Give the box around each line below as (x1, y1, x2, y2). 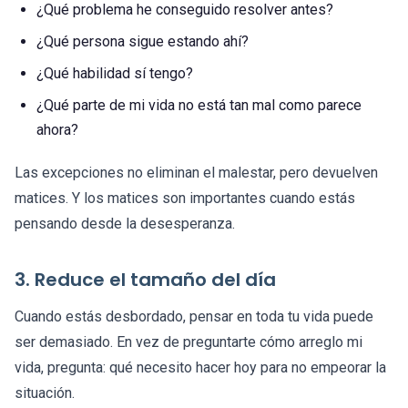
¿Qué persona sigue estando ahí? (36, 33, 249, 51)
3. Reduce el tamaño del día (15, 267, 276, 293)
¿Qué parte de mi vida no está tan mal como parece (36, 97, 362, 115)
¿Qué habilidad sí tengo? (36, 65, 193, 83)
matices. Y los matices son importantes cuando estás (15, 189, 355, 208)
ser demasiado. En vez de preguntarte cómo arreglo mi (15, 333, 362, 352)
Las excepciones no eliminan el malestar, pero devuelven (15, 164, 378, 182)
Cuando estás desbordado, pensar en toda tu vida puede (15, 308, 373, 326)
